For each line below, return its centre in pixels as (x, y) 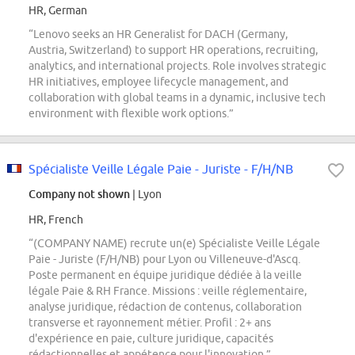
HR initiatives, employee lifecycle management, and (158, 82)
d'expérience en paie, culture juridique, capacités (151, 339)
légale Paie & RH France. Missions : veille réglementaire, (168, 291)
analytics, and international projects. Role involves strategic (177, 66)
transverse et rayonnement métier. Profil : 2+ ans (150, 323)
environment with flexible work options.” (131, 114)
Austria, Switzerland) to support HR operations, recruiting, (173, 50)
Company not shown (79, 194)
